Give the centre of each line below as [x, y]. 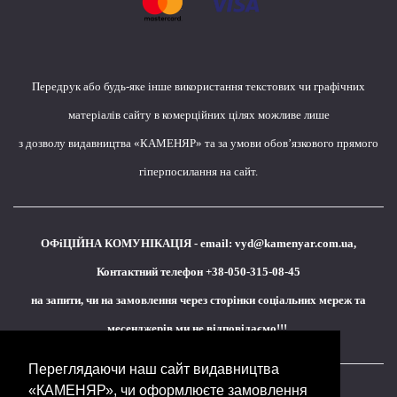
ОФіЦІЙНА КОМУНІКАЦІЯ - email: [138, 243]
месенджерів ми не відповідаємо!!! [198, 328]
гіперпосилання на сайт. [198, 171]
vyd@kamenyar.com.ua [294, 243]
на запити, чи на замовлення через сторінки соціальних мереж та [198, 300]
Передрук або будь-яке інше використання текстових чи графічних [198, 86]
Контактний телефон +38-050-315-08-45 [198, 271]
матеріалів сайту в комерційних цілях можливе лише [198, 114]
